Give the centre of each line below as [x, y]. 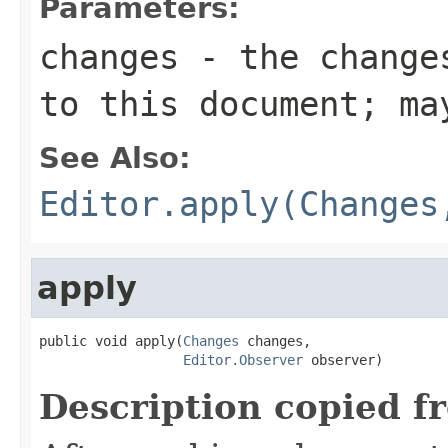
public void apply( [111, 340]
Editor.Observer [243, 359]
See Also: [115, 157]
